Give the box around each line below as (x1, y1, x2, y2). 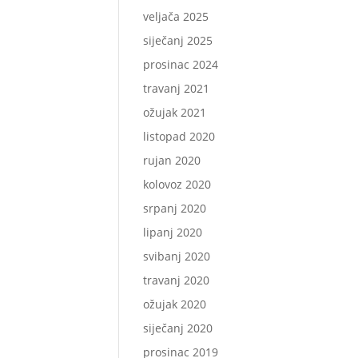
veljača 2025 (143, 9, 209, 24)
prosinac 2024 (143, 57, 219, 72)
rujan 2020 (143, 153, 201, 168)
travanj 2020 (143, 272, 210, 288)
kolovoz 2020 (143, 177, 212, 192)
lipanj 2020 (143, 225, 203, 240)
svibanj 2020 (143, 249, 211, 264)
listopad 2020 (143, 129, 216, 144)
